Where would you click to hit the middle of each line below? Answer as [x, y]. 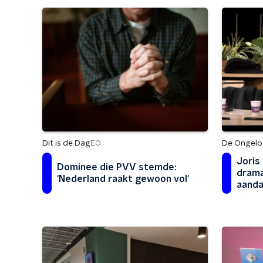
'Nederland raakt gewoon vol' [123, 179]
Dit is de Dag [66, 143]
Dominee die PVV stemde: [117, 167]
